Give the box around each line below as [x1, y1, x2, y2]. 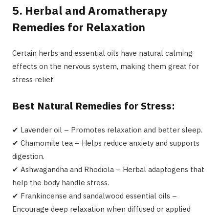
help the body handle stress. [12, 177, 109, 187]
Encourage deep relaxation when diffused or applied [12, 204, 191, 214]
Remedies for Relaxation [12, 19, 145, 34]
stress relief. [12, 74, 55, 84]
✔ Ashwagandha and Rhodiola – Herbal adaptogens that [12, 164, 204, 174]
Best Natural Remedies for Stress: [12, 99, 175, 112]
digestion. [12, 151, 44, 161]
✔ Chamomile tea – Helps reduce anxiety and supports [12, 138, 199, 148]
